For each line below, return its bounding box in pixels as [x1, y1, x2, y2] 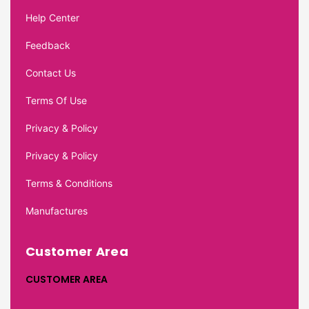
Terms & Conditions [26, 177, 112, 190]
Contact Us [26, 67, 76, 79]
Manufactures [26, 205, 88, 217]
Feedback [26, 39, 70, 52]
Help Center [26, 12, 79, 24]
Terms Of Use [26, 94, 87, 107]
